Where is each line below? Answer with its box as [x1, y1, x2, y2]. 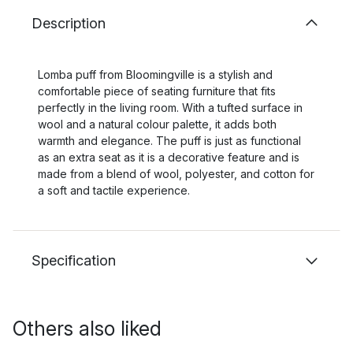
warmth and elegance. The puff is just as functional [38, 134, 301, 147]
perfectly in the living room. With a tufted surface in [38, 101, 303, 114]
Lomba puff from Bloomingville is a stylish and [38, 68, 273, 81]
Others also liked [13, 317, 162, 340]
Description [32, 15, 106, 32]
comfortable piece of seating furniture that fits [38, 84, 276, 98]
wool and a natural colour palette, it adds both [38, 117, 277, 131]
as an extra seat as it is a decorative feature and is [38, 150, 299, 164]
